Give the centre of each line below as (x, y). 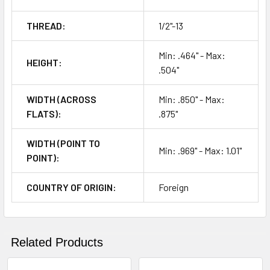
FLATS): (44, 113)
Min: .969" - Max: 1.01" (200, 150)
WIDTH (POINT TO (63, 143)
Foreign (174, 187)
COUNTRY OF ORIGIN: (71, 187)
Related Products (57, 242)
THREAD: (46, 25)
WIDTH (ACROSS (61, 99)
